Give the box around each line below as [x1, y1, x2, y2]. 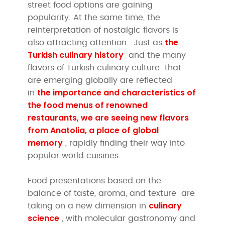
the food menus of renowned [28, 99, 148, 111]
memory [28, 137, 63, 149]
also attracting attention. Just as [28, 38, 165, 47]
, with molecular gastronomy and [59, 214, 196, 222]
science [28, 212, 60, 224]
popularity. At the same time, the [28, 13, 161, 22]
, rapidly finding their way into [63, 139, 185, 147]
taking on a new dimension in [28, 201, 149, 210]
